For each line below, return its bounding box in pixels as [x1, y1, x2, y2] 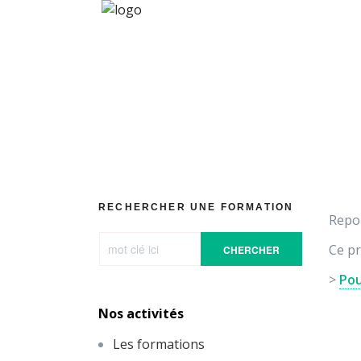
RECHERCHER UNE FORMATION [98, 201, 294, 213]
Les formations [113, 335, 205, 353]
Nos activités [98, 305, 184, 322]
